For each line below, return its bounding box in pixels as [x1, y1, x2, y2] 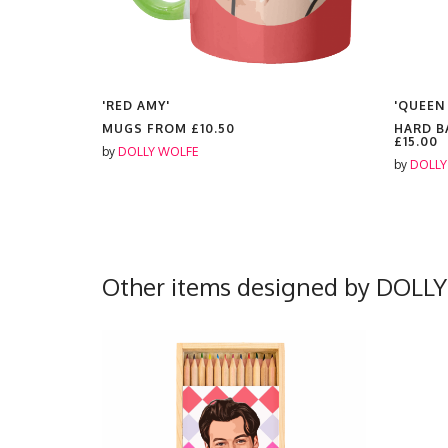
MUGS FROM [102, 121, 191, 136]
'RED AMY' [102, 98, 170, 113]
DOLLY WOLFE [118, 144, 199, 159]
